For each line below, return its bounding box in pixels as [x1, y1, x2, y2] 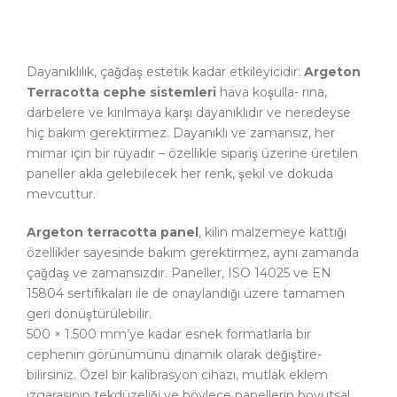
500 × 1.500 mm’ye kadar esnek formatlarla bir [27, 325, 311, 342]
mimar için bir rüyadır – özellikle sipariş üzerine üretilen [27, 144, 358, 161]
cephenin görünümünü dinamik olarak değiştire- [27, 346, 322, 362]
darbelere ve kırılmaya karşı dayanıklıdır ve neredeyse [27, 104, 351, 121]
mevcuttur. [27, 185, 96, 202]
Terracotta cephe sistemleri [27, 83, 216, 100]
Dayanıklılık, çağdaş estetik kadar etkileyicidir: [27, 63, 304, 80]
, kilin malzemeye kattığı [198, 223, 346, 240]
